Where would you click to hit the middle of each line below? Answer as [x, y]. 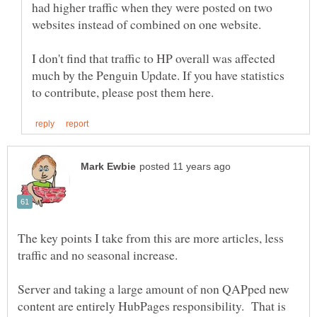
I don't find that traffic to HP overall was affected [154, 58]
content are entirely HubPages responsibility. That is [152, 306]
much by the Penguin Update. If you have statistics [158, 75]
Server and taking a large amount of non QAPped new [154, 289]
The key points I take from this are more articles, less [151, 238]
